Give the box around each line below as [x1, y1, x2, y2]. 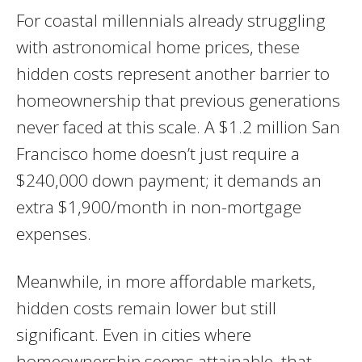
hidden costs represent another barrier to [16, 61, 330, 85]
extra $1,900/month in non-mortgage [16, 195, 301, 218]
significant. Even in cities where [16, 322, 251, 346]
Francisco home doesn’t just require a [16, 141, 300, 165]
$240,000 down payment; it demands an [16, 168, 322, 192]
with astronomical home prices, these [16, 35, 300, 58]
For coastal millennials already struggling [16, 8, 326, 32]
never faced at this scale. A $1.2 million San [16, 115, 340, 138]
